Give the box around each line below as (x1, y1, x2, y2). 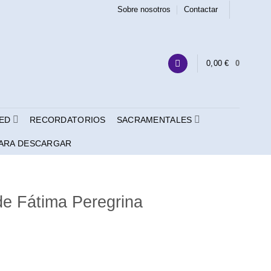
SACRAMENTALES (116, 114, 192, 125)
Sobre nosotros (117, 5, 171, 14)
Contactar (184, 5, 218, 14)
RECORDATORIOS (29, 114, 106, 125)
